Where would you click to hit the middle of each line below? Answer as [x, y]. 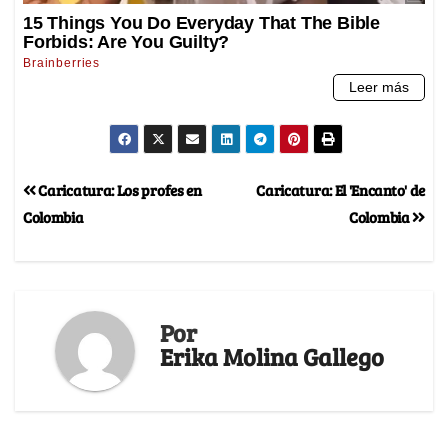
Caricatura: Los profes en [118, 189]
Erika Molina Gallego [272, 356]
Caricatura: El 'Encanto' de [340, 189]
